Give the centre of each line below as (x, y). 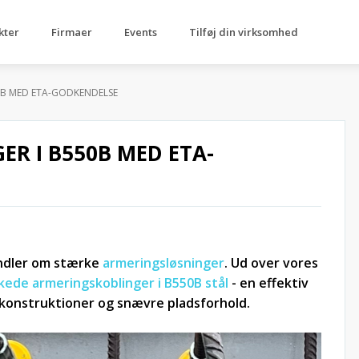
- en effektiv (268, 283)
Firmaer (72, 32)
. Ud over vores (271, 263)
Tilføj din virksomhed (244, 32)
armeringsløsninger (163, 263)
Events (141, 32)
